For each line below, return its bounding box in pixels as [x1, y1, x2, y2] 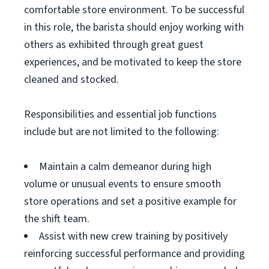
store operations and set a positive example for [24, 194, 237, 209]
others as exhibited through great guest [24, 37, 204, 52]
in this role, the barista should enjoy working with [24, 20, 244, 35]
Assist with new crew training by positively [39, 229, 228, 244]
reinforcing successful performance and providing [24, 246, 245, 261]
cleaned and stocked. [24, 72, 119, 87]
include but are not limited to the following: [24, 124, 219, 139]
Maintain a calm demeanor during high [39, 159, 211, 174]
